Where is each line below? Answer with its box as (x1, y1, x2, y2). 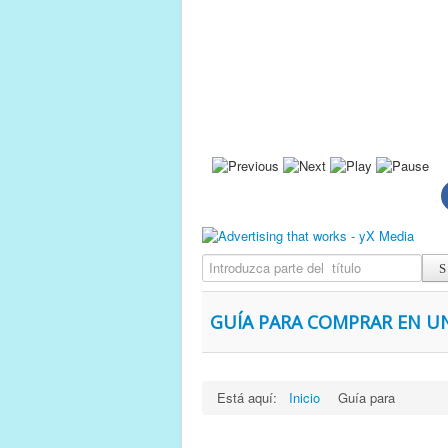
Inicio (289, 387, 320, 407)
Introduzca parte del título (321, 252, 354, 272)
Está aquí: (217, 387, 285, 407)
